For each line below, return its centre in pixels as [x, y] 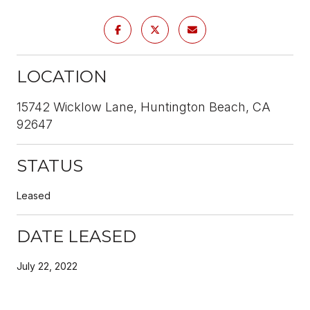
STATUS [50, 165]
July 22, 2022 [47, 266]
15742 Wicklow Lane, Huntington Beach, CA [144, 107]
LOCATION [62, 76]
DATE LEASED [76, 236]
